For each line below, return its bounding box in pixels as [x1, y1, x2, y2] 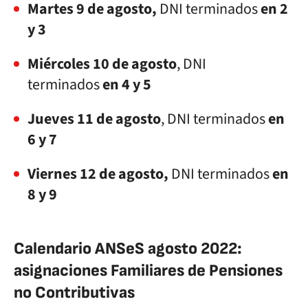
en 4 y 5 [100, 74, 151, 96]
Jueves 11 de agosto [27, 108, 161, 130]
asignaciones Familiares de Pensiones [14, 261, 283, 280]
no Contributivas [14, 283, 135, 302]
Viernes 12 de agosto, [27, 163, 168, 185]
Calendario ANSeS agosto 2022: [14, 239, 242, 258]
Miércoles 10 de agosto [27, 53, 177, 75]
